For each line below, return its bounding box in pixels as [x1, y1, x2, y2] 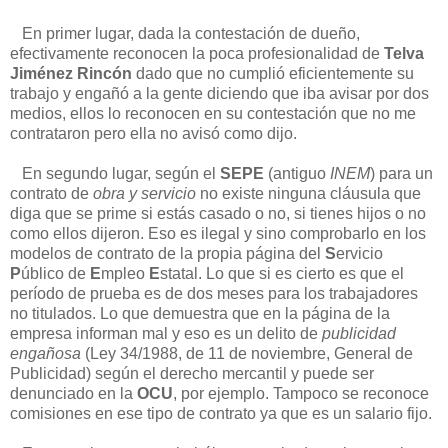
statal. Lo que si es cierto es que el [160, 265, 404, 283]
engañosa [10, 345, 81, 363]
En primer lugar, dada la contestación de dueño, [10, 25, 360, 43]
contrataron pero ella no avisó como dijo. [10, 125, 297, 143]
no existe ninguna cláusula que [196, 185, 421, 203]
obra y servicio [93, 185, 196, 203]
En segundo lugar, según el [10, 165, 220, 183]
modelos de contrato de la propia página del [10, 245, 325, 263]
